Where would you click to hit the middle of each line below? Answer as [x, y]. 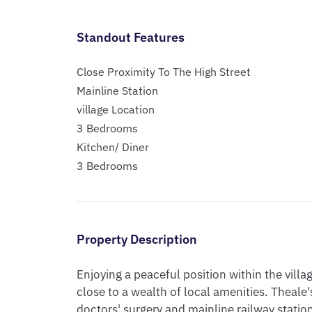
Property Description [136, 239]
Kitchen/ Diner [112, 147]
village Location [115, 109]
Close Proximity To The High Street [163, 72]
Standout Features [130, 37]
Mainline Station [117, 91]
